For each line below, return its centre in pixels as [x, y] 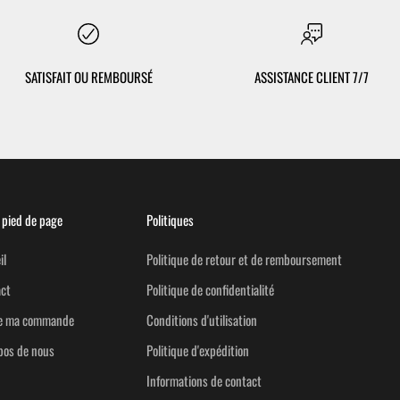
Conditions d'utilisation [202, 320]
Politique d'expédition [198, 350]
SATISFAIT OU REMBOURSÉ [88, 77]
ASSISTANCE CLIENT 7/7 [311, 77]
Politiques [170, 220]
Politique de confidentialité [210, 290]
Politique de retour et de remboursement [244, 259]
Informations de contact [204, 381]
